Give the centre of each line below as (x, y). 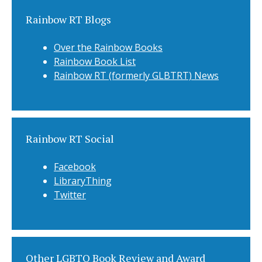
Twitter (70, 195)
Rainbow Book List (95, 61)
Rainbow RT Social (70, 139)
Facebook (75, 167)
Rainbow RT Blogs (68, 19)
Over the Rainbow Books (108, 47)
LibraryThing (83, 181)
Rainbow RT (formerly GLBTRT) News (136, 75)
